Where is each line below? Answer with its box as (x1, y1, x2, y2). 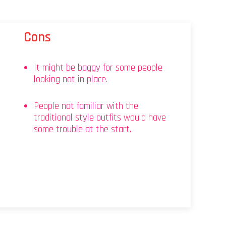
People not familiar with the (34, 100, 138, 113)
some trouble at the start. (34, 123, 131, 136)
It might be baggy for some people (34, 62, 162, 75)
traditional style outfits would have (34, 111, 166, 125)
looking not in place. (34, 73, 107, 86)
